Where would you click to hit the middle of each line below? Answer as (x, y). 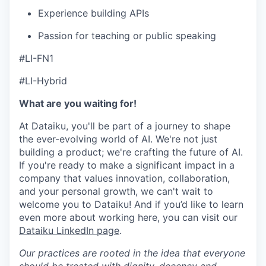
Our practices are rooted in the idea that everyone (132, 253)
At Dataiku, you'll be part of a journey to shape (125, 126)
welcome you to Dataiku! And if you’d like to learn (131, 204)
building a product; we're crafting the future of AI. (131, 152)
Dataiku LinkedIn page (69, 230)
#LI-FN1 (36, 58)
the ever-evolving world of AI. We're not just (118, 139)
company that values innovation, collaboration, (124, 178)
